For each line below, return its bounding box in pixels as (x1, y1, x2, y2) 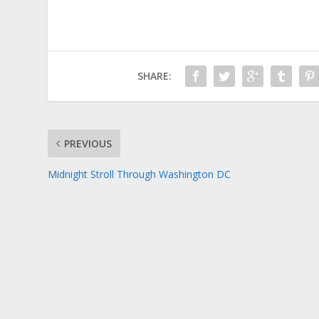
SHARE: (137, 69, 172, 83)
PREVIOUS (64, 137, 113, 151)
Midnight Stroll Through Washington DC (48, 167, 231, 182)
